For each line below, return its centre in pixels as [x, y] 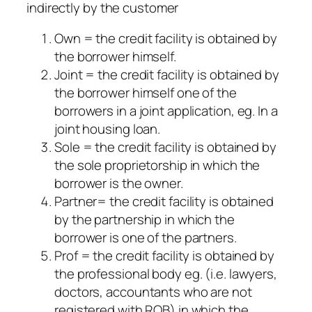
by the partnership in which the [145, 220]
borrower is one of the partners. [146, 238]
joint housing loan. [108, 129]
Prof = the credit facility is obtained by [164, 256]
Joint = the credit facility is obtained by [167, 75]
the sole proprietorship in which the [157, 165]
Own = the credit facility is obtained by [166, 39]
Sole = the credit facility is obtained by [165, 147]
